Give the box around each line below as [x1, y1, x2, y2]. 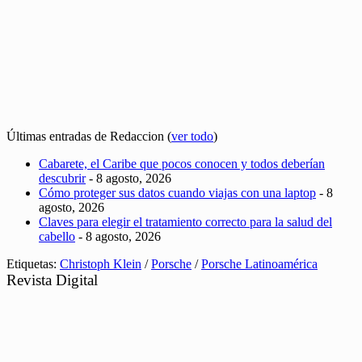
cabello [39, 229, 75, 243]
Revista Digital [6, 271, 98, 288]
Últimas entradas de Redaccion [6, 128, 167, 143]
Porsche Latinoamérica [201, 256, 318, 271]
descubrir [39, 170, 86, 185]
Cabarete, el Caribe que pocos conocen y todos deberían [39, 156, 325, 170]
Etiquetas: [6, 256, 60, 271]
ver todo [171, 128, 213, 143]
